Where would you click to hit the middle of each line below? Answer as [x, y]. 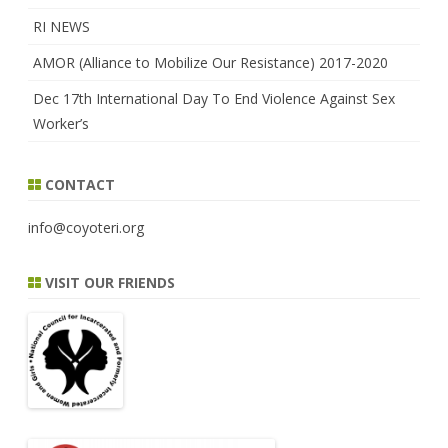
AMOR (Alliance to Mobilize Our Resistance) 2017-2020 [210, 62]
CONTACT [78, 184]
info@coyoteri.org [86, 227]
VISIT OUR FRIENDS [108, 282]
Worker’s [61, 123]
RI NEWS [61, 26]
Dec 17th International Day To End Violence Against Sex [214, 98]
